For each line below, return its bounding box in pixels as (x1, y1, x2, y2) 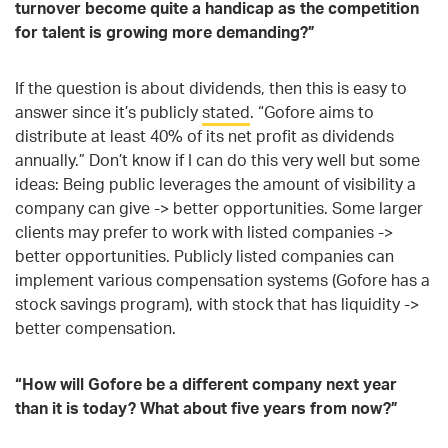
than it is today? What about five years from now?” (15, 397, 398, 418)
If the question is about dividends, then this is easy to (15, 77, 407, 98)
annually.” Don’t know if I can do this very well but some (15, 149, 420, 170)
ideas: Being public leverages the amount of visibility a (15, 173, 416, 194)
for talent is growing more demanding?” (15, 21, 319, 42)
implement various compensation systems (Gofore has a (15, 269, 430, 290)
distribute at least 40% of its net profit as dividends (15, 125, 394, 146)
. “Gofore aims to (250, 101, 374, 122)
